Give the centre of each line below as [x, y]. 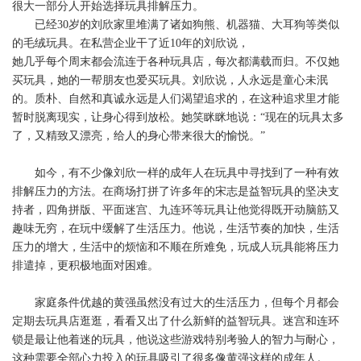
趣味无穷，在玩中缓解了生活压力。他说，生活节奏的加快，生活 [176, 229]
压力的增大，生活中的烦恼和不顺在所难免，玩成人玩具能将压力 [176, 247]
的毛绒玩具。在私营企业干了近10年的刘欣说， [131, 44]
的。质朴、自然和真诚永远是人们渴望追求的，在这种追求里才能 [176, 99]
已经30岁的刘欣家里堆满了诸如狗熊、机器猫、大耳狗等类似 [176, 25]
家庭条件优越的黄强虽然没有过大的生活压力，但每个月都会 [176, 303]
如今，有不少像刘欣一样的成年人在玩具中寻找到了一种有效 [176, 173]
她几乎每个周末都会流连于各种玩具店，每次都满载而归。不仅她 [176, 62]
